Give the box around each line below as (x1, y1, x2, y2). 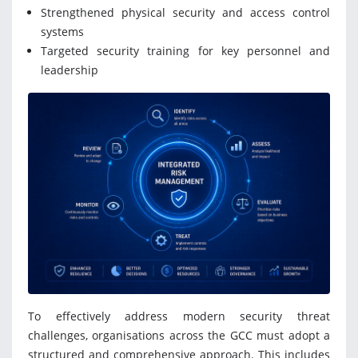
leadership (41, 62, 98, 78)
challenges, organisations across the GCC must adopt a (28, 328, 330, 344)
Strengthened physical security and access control (41, 5, 330, 21)
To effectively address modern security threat (28, 308, 330, 324)
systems (41, 24, 84, 40)
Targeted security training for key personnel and (41, 43, 330, 59)
